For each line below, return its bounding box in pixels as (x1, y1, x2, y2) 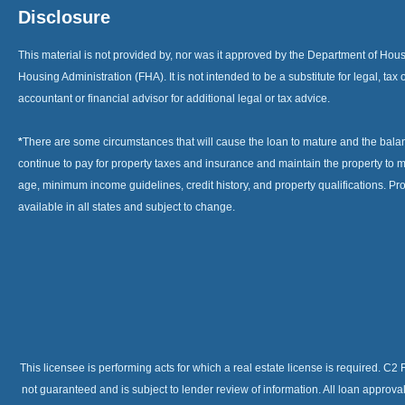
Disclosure (18, 7, 110, 28)
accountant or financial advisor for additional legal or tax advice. (18, 92, 330, 106)
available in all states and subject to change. (18, 201, 235, 214)
